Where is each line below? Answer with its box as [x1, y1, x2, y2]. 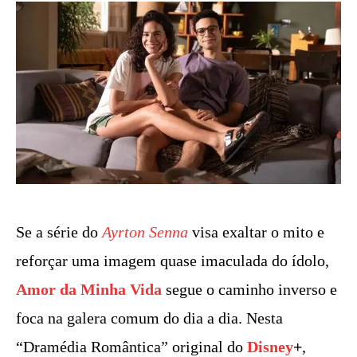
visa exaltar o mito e [188, 223, 324, 241]
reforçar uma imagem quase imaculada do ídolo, [16, 252, 329, 270]
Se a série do [16, 223, 102, 241]
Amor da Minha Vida [16, 280, 162, 299]
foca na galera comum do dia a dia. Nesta [16, 309, 283, 328]
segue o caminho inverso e [162, 280, 337, 299]
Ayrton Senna [102, 223, 188, 241]
